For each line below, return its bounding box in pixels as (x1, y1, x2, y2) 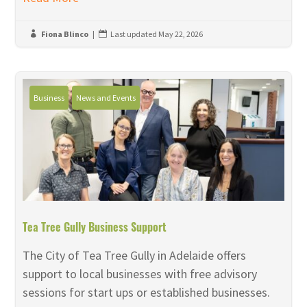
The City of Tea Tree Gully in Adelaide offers (23, 247, 247, 263)
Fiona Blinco (41, 28, 89, 39)
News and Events (76, 92, 136, 103)
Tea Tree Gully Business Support (23, 218, 167, 235)
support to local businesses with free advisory (23, 265, 258, 282)
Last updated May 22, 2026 (110, 28, 204, 39)
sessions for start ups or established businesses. (23, 284, 271, 300)
